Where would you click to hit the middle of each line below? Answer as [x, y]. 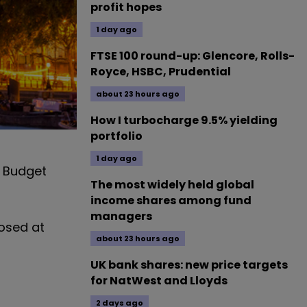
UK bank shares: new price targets [189, 265]
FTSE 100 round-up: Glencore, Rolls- [193, 56]
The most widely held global [172, 185]
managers [121, 216]
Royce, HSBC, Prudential [161, 72]
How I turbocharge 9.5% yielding [184, 120]
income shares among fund [171, 200]
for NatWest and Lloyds [159, 281]
